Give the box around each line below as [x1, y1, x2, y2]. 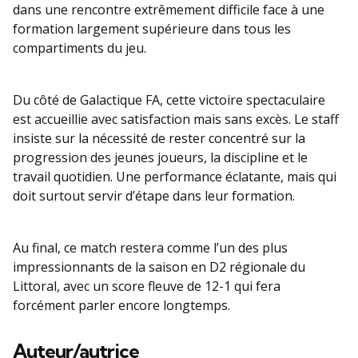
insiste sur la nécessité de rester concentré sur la [13, 129, 305, 148]
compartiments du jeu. [13, 39, 146, 58]
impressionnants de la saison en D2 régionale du [13, 258, 305, 276]
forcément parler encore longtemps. [13, 296, 230, 315]
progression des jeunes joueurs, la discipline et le [13, 149, 308, 167]
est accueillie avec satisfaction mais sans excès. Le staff [13, 110, 339, 129]
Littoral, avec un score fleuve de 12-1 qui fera [13, 277, 280, 296]
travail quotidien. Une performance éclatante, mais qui [13, 168, 336, 186]
